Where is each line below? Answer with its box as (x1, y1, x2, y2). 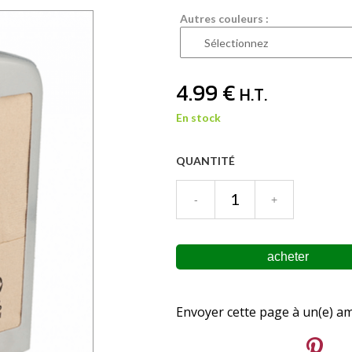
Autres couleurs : (180, 11, 269, 25)
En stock (176, 110, 221, 124)
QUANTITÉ (176, 153, 235, 167)
